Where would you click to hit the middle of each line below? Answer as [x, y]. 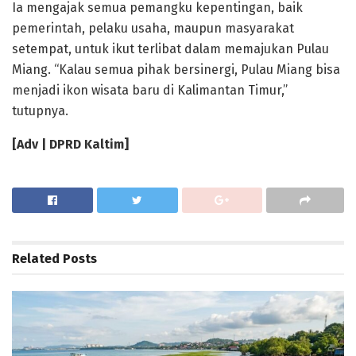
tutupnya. [40, 111]
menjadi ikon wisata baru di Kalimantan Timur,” [150, 91]
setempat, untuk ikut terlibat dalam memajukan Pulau [170, 49]
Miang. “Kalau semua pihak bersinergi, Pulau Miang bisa [176, 70]
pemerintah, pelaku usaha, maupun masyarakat [153, 29]
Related [36, 258]
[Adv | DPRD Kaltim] [70, 145]
